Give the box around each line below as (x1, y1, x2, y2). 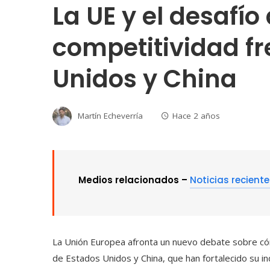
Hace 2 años (172, 110, 220, 122)
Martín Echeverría (78, 110, 143, 122)
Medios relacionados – (78, 174, 190, 187)
